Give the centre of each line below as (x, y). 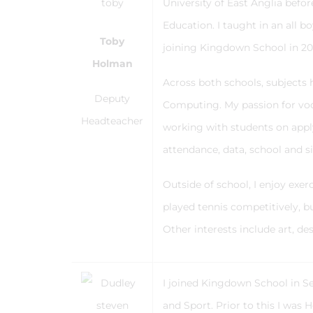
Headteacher (112, 121)
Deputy (112, 99)
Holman (112, 64)
